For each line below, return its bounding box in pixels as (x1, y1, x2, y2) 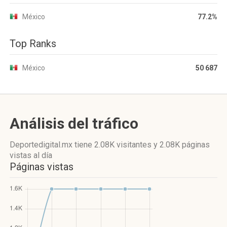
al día (31, 150, 52, 160)
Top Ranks (10, 37, 56, 50)
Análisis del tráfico (10, 115, 138, 132)
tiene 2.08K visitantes (74, 140, 152, 149)
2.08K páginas (160, 140, 210, 149)
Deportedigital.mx (10, 140, 74, 149)
